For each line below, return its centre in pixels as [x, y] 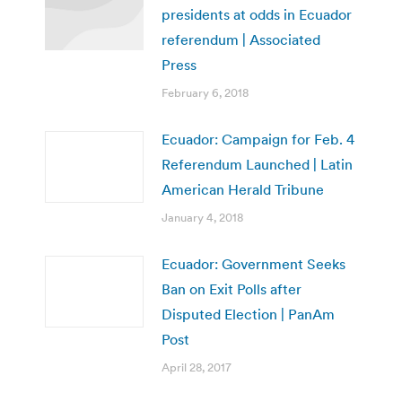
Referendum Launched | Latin [257, 164]
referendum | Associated [241, 39]
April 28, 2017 [197, 367]
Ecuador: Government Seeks [253, 263]
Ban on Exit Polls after [232, 288]
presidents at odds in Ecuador [257, 14]
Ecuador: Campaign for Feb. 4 [258, 139]
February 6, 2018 [205, 92]
